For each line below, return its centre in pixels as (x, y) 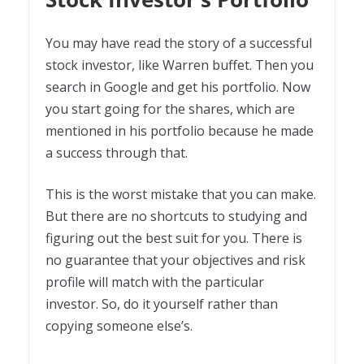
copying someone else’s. (121, 325)
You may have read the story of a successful (179, 43)
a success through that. (117, 152)
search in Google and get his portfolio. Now (178, 87)
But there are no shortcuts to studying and (176, 216)
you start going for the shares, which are (170, 108)
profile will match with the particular (155, 282)
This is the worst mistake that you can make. (181, 194)
